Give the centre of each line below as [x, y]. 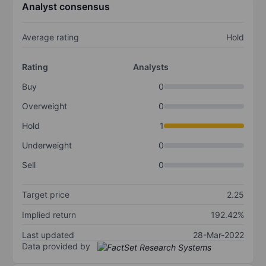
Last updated [48, 235]
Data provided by [56, 246]
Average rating [50, 37]
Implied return [49, 215]
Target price [46, 195]
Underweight [47, 145]
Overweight [45, 106]
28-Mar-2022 [218, 235]
